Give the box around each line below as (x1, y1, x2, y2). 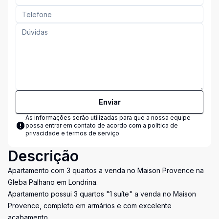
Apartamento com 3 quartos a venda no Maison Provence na (8, 166, 204, 175)
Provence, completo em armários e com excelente (8, 201, 172, 210)
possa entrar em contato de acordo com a (25, 122, 148, 129)
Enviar (98, 98, 121, 106)
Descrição (8, 147, 79, 165)
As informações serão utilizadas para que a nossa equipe (25, 114, 191, 121)
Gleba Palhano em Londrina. (8, 178, 98, 186)
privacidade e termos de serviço (25, 130, 119, 137)
